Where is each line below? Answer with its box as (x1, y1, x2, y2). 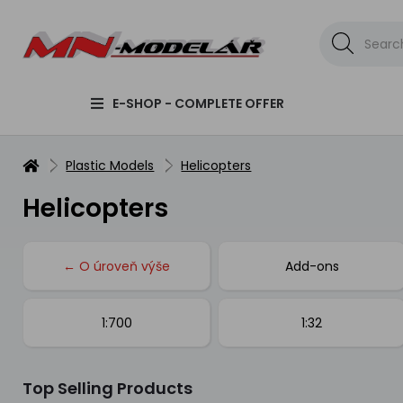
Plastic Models (66, 157, 155, 175)
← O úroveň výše (63, 256, 171, 275)
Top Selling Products (22, 377, 193, 399)
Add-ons (284, 256, 339, 275)
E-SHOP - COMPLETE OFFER (112, 94, 284, 112)
